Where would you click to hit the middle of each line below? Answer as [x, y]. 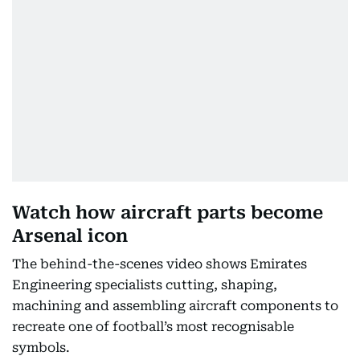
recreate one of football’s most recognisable [153, 327]
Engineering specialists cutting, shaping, [145, 285]
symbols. [41, 348]
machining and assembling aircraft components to [175, 306]
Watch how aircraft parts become [168, 213]
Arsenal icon [70, 236]
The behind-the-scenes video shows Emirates [160, 264]
